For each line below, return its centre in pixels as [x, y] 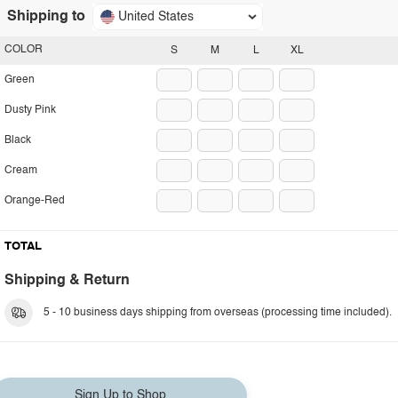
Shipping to [46, 17]
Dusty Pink [30, 110]
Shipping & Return [67, 281]
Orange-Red [35, 201]
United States [156, 17]
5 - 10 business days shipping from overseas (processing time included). [218, 313]
